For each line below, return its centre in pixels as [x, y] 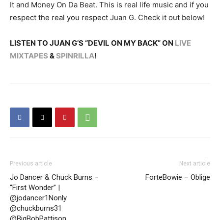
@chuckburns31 [36, 208]
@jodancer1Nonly [38, 198]
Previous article [31, 164]
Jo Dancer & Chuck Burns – [54, 177]
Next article [195, 164]
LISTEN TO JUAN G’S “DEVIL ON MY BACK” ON [92, 43]
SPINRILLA [75, 56]
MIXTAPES [29, 56]
